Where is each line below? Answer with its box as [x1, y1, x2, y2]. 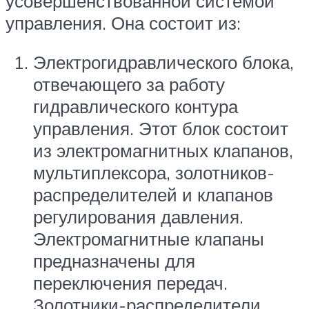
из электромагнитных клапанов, [33, 139, 293, 162]
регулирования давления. [33, 206, 243, 228]
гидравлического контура [33, 95, 238, 118]
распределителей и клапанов [33, 183, 273, 206]
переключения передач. [33, 272, 228, 295]
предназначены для [33, 250, 195, 272]
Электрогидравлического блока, [33, 51, 294, 74]
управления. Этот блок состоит [33, 117, 288, 140]
